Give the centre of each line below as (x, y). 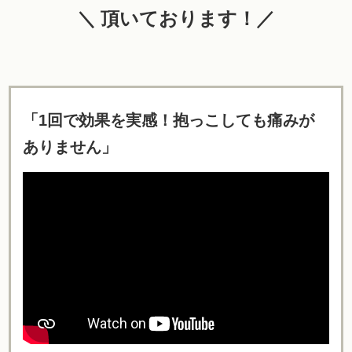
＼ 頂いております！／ (176, 18)
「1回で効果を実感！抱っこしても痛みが (169, 121)
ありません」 (70, 147)
